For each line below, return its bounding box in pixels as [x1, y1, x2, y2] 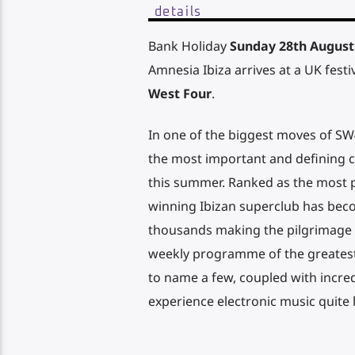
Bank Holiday [147, 36, 230, 55]
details [154, 5, 202, 18]
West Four [147, 84, 212, 102]
